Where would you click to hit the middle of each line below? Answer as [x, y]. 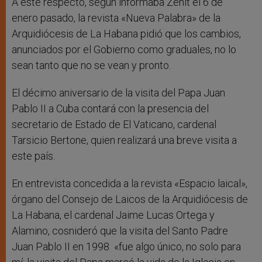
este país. [33, 156]
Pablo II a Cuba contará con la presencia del [110, 109]
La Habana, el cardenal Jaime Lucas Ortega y [113, 215]
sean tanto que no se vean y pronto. [91, 65]
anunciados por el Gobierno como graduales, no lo [124, 50]
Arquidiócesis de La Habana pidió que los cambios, [126, 34]
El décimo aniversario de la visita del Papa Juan [118, 93]
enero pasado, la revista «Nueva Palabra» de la [116, 18]
